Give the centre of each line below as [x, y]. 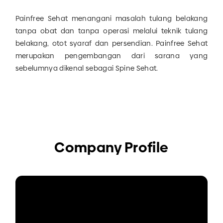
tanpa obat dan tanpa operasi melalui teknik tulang [111, 31]
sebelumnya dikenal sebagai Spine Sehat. [87, 68]
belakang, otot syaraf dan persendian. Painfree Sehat [111, 44]
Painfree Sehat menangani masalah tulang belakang [111, 19]
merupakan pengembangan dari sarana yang [111, 56]
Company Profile [111, 148]
